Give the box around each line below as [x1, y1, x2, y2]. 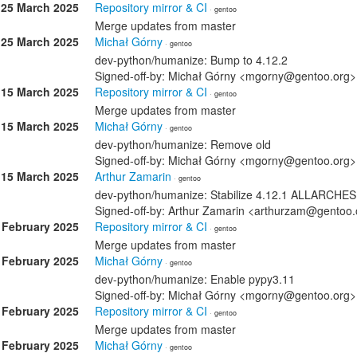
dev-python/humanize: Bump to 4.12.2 [95, 52, 288, 68]
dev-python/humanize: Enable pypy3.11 [95, 271, 295, 287]
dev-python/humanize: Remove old [95, 136, 271, 152]
